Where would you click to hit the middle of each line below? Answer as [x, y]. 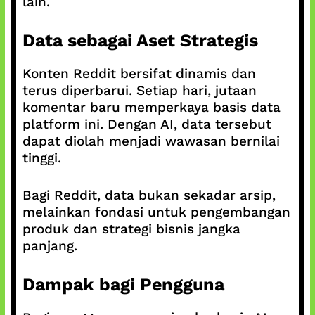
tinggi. [41, 158]
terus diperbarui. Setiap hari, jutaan [139, 90]
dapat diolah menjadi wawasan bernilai [151, 141]
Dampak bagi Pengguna [123, 284]
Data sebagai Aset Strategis [140, 40]
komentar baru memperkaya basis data [151, 107]
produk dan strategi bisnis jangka [131, 229]
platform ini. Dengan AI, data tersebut [147, 124]
